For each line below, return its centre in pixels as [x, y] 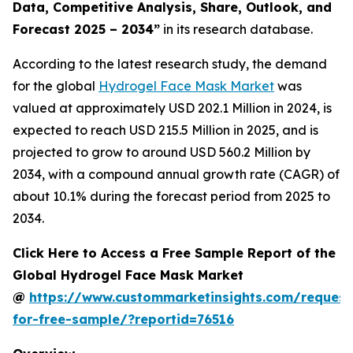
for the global [56, 86]
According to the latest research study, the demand [170, 64]
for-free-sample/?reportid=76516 [123, 319]
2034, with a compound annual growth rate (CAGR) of [176, 174]
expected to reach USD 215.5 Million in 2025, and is [165, 130]
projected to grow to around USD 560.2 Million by [162, 152]
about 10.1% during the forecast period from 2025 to [171, 196]
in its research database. [236, 29]
